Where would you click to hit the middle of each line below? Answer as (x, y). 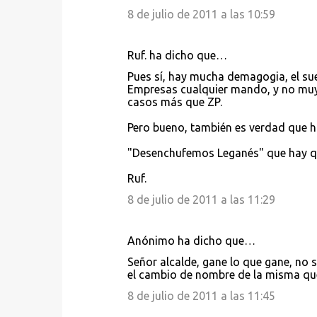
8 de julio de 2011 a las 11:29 (201, 200)
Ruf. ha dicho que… (177, 55)
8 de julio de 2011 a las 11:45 (201, 296)
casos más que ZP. (174, 102)
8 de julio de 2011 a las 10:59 (201, 14)
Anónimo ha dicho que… (191, 241)
